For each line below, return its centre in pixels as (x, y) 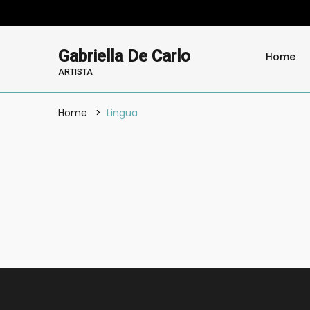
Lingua (122, 113)
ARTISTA (75, 72)
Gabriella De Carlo (124, 56)
